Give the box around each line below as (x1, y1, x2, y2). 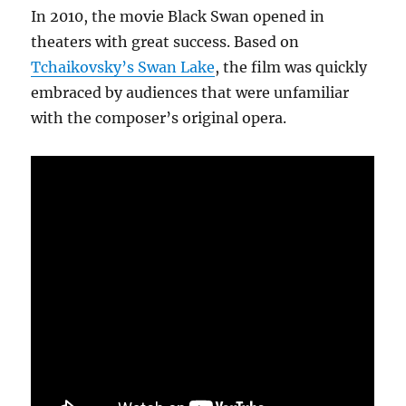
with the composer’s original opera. (31, 109, 287, 127)
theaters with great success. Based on (31, 33, 300, 51)
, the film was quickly (215, 58, 368, 76)
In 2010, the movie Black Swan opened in (31, 7, 325, 25)
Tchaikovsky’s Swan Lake (31, 58, 216, 76)
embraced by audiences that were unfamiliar (31, 83, 350, 101)
